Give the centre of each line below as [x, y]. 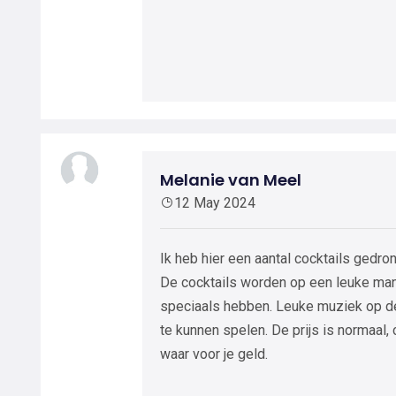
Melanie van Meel [231, 180]
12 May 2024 [215, 203]
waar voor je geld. [214, 354]
